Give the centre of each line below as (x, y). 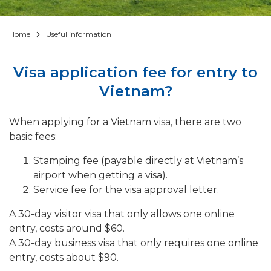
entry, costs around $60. (67, 228)
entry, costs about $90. (64, 257)
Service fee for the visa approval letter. (126, 190)
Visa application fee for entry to (135, 72)
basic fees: (33, 136)
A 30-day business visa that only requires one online (134, 243)
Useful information (79, 34)
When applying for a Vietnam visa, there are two (125, 122)
